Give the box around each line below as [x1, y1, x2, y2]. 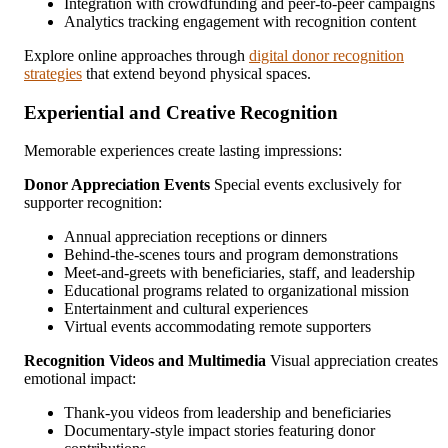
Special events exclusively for [210, 176, 401, 194]
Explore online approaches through [24, 46, 249, 64]
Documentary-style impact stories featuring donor [64, 422, 375, 440]
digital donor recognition [249, 46, 404, 64]
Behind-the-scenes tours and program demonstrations [64, 246, 398, 264]
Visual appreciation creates [266, 352, 438, 370]
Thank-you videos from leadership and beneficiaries [64, 404, 391, 422]
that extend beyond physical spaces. [82, 64, 311, 82]
